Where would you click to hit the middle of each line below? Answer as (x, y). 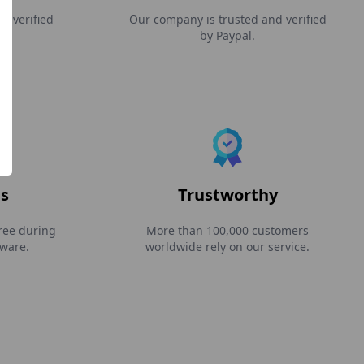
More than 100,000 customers (227, 230)
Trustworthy (227, 195)
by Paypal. (227, 35)
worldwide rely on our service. (227, 247)
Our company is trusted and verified (227, 19)
